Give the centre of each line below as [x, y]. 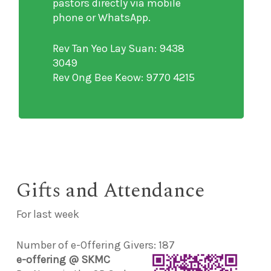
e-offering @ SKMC [63, 259]
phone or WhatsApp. [102, 17]
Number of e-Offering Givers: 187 [95, 245]
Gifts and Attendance [110, 190]
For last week [47, 214]
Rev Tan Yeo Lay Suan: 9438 [119, 48]
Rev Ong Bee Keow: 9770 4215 [124, 77]
